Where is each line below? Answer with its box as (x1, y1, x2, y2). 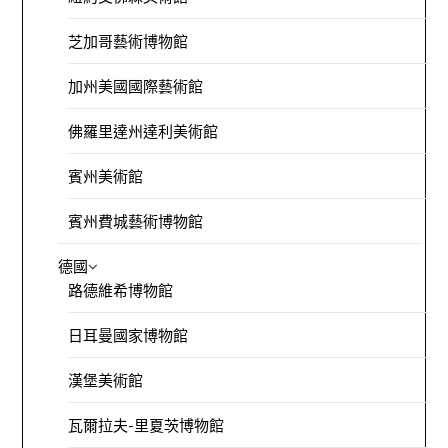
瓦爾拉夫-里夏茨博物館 (68, 416, 225, 435)
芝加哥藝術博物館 (68, 32, 189, 51)
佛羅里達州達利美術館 (68, 122, 219, 141)
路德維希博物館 (68, 281, 174, 300)
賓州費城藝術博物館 (68, 212, 204, 231)
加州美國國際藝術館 (68, 77, 204, 96)
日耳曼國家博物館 (68, 326, 189, 345)
